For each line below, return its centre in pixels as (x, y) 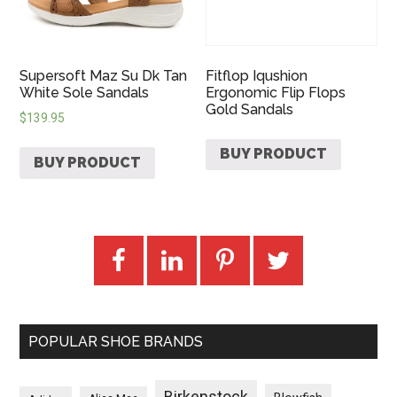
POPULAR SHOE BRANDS (116, 341)
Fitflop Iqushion (257, 75)
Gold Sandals (250, 109)
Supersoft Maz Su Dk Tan (104, 75)
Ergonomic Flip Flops (276, 92)
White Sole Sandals (85, 92)
